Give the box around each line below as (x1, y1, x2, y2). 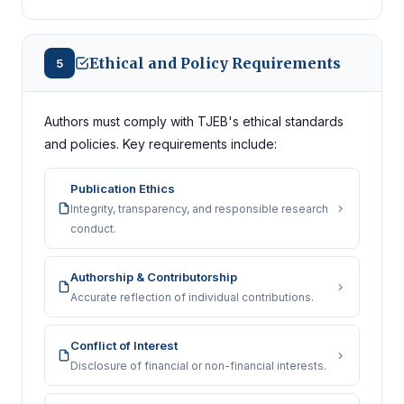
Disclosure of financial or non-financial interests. (70, 359, 326, 372)
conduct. (70, 222, 116, 235)
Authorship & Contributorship (70, 270, 237, 284)
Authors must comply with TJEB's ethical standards (44, 114, 344, 129)
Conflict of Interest (70, 338, 178, 353)
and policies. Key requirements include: (44, 136, 277, 151)
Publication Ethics (70, 181, 175, 196)
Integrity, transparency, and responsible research (70, 202, 328, 216)
